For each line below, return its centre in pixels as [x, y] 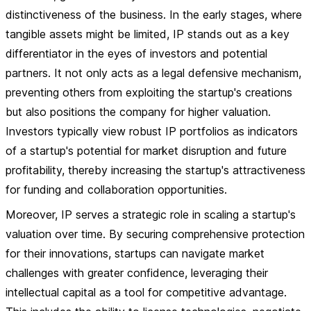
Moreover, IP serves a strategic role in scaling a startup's [151, 215]
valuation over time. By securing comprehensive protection [155, 234]
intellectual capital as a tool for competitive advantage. [146, 292]
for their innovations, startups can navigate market [135, 253]
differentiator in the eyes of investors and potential [136, 53]
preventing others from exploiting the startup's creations [149, 92]
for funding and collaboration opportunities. [116, 190]
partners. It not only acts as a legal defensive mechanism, [153, 73]
